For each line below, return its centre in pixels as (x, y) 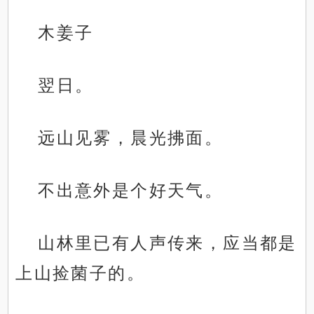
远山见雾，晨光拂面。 (131, 138)
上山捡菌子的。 (81, 273)
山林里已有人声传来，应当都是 (168, 243)
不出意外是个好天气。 (131, 191)
